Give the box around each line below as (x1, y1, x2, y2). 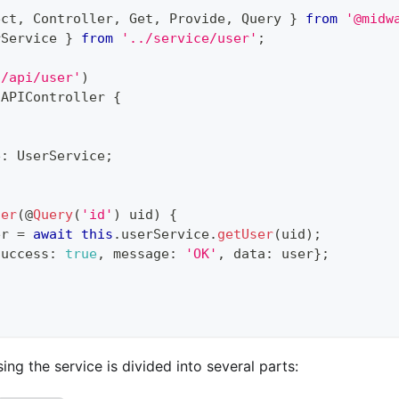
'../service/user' (121, 29, 257, 46)
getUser (217, 225, 273, 242)
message (105, 245, 169, 262)
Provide (161, 10, 225, 27)
